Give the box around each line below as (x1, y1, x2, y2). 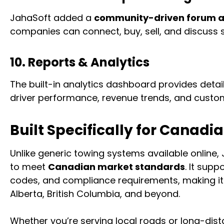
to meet (10, 160, 48, 173)
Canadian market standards (48, 160, 185, 173)
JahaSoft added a (10, 11, 94, 24)
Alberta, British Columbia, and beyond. (10, 187, 180, 200)
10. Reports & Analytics (10, 54, 149, 70)
